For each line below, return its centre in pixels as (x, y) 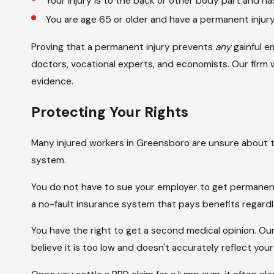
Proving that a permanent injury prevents (124, 47)
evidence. (53, 81)
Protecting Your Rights (110, 112)
